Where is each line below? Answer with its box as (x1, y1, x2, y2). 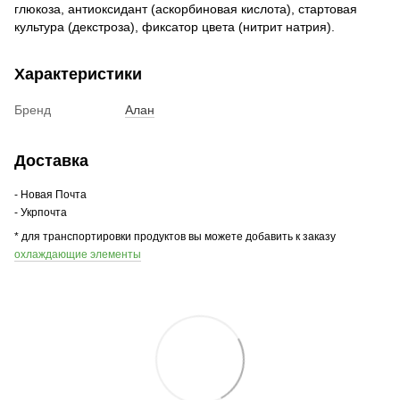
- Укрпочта (14, 205, 67, 219)
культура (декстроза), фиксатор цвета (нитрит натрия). (14, 19, 335, 34)
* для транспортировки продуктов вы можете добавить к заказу (14, 229, 336, 243)
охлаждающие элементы (14, 247, 141, 261)
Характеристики (14, 64, 142, 83)
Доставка (14, 151, 88, 170)
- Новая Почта (14, 187, 87, 201)
